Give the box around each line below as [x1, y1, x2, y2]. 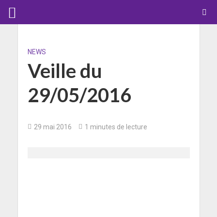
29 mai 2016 [33, 123, 72, 131]
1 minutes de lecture [84, 123, 147, 131]
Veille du [27, 59, 102, 82]
